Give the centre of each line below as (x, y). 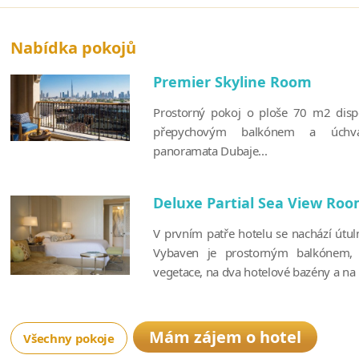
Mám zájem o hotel (225, 337)
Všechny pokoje (69, 338)
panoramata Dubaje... (210, 150)
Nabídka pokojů (74, 47)
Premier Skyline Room (233, 81)
